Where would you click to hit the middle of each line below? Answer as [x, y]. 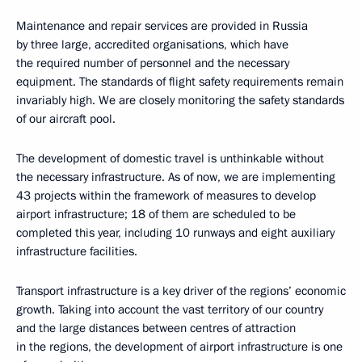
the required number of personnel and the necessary [153, 63]
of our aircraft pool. [66, 119]
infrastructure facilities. [77, 251]
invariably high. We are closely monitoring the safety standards [180, 100]
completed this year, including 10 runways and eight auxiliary [175, 233]
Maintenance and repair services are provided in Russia [162, 26]
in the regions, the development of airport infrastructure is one [179, 347]
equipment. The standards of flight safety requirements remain [180, 82]
